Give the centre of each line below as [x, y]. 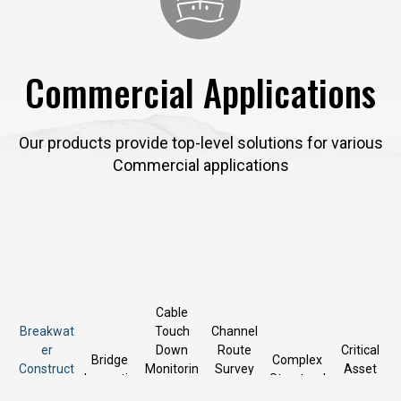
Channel [235, 331]
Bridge [109, 359]
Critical [360, 350]
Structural [297, 378]
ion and [47, 388]
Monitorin [172, 369]
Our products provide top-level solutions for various [200, 143]
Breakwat [47, 331]
